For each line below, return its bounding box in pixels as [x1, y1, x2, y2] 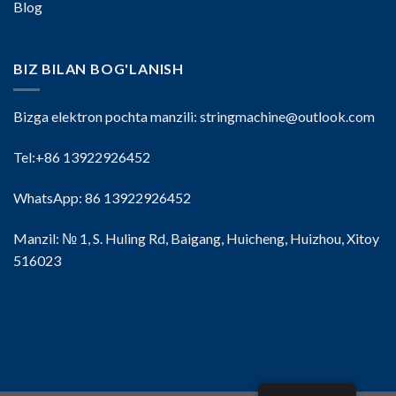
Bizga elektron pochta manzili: [13, 108, 200, 126]
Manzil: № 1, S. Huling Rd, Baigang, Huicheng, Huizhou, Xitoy [13, 229, 379, 247]
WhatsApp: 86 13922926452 [13, 188, 191, 206]
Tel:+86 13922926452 [13, 148, 150, 165]
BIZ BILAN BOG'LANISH [13, 59, 184, 77]
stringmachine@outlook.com [200, 108, 375, 126]
